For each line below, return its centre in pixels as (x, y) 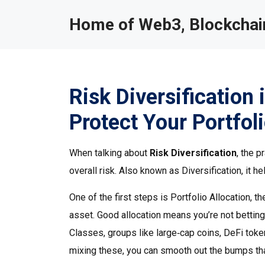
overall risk (92, 171)
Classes (86, 233)
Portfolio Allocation (210, 197)
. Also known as (148, 171)
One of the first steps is (120, 197)
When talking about (109, 153)
